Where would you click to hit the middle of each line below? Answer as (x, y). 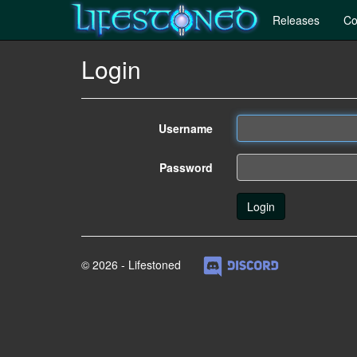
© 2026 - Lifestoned (141, 265)
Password (186, 167)
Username (186, 128)
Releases (296, 20)
